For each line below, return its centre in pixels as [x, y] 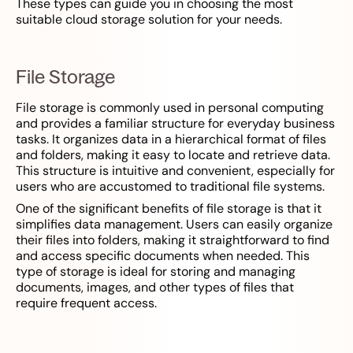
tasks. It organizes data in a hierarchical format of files [171, 139]
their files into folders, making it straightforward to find [173, 240]
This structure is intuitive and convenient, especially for [175, 171]
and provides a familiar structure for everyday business [175, 124]
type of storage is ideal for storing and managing [156, 272]
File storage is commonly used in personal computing [170, 108]
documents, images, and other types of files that [155, 288]
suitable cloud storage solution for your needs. [149, 20]
